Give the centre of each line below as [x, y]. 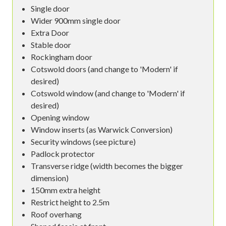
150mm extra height [66, 190]
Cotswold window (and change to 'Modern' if [108, 93]
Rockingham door [62, 56]
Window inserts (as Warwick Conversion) [102, 129]
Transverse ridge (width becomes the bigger [107, 165]
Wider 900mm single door [76, 20]
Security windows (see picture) [83, 141]
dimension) [50, 178]
